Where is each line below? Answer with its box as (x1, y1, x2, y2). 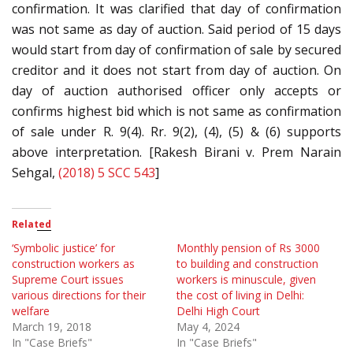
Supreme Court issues (12, 272, 124, 288)
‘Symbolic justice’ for (12, 240, 115, 256)
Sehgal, (12, 164, 58, 182)
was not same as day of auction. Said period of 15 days (12, 20, 341, 39)
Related (12, 217, 51, 232)
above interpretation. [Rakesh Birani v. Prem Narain (12, 143, 341, 162)
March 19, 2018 (12, 319, 91, 335)
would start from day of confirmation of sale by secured (12, 41, 341, 59)
